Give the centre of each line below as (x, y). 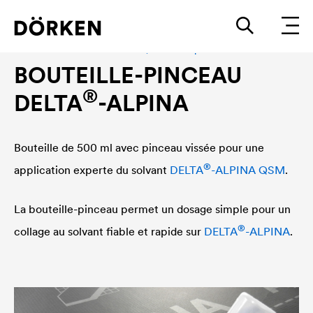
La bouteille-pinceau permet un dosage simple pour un (152, 209)
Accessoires (42, 49)
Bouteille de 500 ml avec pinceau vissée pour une (139, 147)
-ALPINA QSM (248, 170)
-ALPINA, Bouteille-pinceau (168, 49)
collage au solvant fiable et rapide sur (109, 231)
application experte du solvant (92, 170)
